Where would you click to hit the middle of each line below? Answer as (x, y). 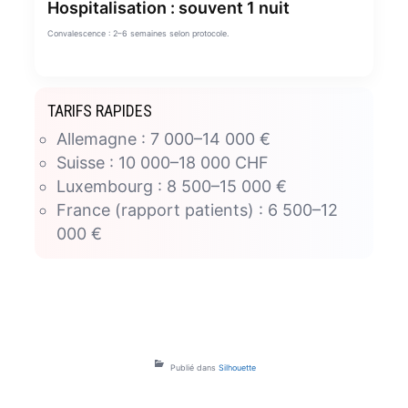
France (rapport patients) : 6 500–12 (197, 209)
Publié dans (194, 367)
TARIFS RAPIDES (99, 110)
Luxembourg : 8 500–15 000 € (171, 186)
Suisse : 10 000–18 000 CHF (162, 162)
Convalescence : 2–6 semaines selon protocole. (138, 33)
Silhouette (237, 367)
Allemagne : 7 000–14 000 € (163, 138)
